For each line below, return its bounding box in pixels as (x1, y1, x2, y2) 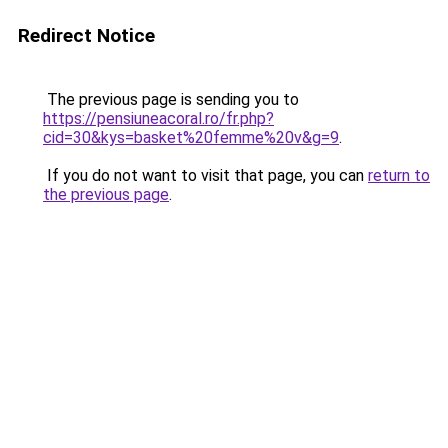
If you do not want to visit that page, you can (43, 166, 368, 185)
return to (368, 166, 430, 185)
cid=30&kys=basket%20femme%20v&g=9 (43, 128, 339, 147)
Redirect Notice (18, 24, 155, 47)
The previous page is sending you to (43, 90, 299, 109)
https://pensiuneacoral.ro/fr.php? (43, 109, 274, 128)
